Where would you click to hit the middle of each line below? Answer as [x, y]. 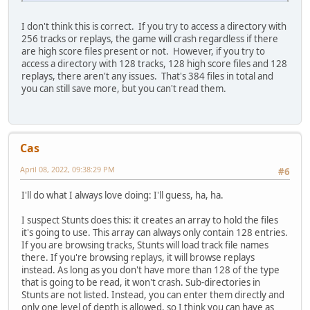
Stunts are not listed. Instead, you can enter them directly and [153, 294]
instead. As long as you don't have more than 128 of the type [151, 270]
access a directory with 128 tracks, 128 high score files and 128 [154, 64]
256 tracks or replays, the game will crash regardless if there [150, 39]
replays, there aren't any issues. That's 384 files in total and [147, 76]
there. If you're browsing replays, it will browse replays [138, 257]
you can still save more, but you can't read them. [124, 89]
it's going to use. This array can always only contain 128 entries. [155, 232]
